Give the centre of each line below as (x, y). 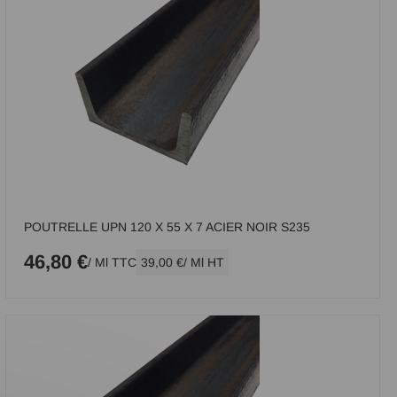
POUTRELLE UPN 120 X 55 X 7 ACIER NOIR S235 (167, 227)
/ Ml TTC (112, 262)
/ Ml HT (203, 262)
